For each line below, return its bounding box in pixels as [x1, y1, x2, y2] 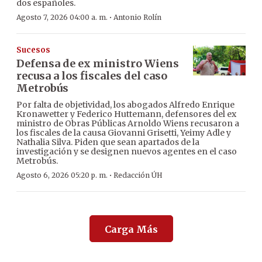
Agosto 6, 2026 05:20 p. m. [16, 171, 108, 180]
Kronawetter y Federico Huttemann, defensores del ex [16, 109, 236, 120]
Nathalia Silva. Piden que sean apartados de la [16, 137, 199, 148]
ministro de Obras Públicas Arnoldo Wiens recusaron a [16, 118, 239, 129]
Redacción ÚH [113, 171, 163, 180]
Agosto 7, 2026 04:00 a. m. [16, 13, 108, 22]
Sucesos [16, 45, 50, 56]
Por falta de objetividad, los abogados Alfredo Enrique [16, 99, 235, 111]
